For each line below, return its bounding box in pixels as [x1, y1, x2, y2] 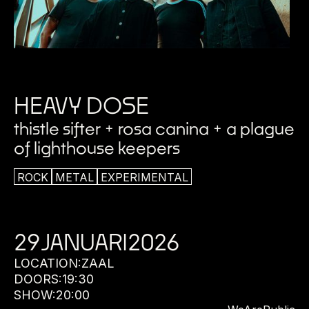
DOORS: [14, 272, 62, 286]
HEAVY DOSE [14, 92, 149, 119]
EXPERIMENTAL [101, 170, 188, 184]
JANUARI [41, 228, 128, 255]
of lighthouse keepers [14, 137, 180, 158]
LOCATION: [14, 256, 81, 270]
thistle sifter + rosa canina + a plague [14, 118, 295, 139]
